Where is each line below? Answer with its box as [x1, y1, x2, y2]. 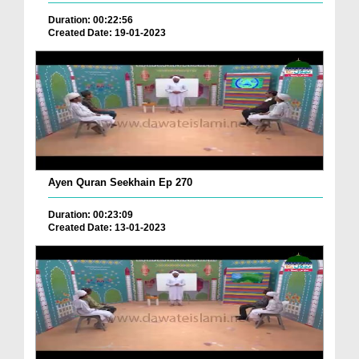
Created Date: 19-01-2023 [48, 27, 166, 39]
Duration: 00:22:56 [48, 14, 133, 26]
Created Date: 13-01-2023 [48, 222, 166, 234]
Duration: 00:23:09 [48, 209, 133, 221]
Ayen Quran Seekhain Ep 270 [48, 176, 192, 189]
